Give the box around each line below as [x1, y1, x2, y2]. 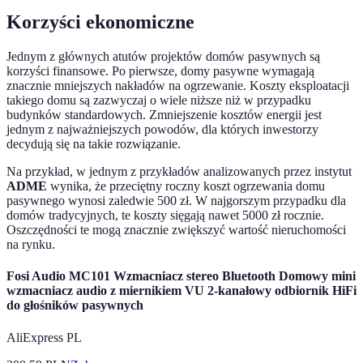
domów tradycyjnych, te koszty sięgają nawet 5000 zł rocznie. [6, 208, 324, 223]
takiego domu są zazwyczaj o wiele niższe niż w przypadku [6, 93, 311, 108]
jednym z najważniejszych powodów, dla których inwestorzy [6, 122, 318, 137]
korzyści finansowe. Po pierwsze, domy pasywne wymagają [6, 64, 314, 79]
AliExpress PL [6, 330, 82, 344]
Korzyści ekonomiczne [6, 11, 194, 33]
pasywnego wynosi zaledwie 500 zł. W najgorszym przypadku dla [6, 194, 346, 208]
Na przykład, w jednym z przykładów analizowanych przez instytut [6, 164, 352, 179]
